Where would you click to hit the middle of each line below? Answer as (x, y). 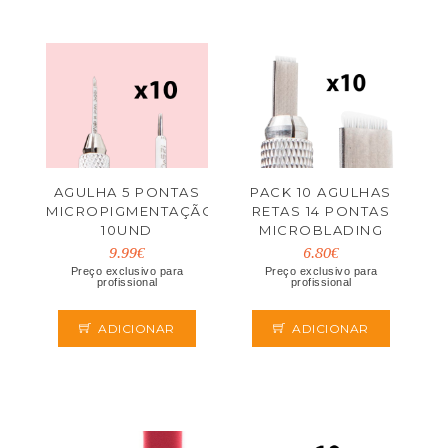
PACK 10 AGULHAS (321, 192)
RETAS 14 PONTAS (321, 211)
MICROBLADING (321, 230)
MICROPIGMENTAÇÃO (130, 211)
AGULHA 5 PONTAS (127, 192)
